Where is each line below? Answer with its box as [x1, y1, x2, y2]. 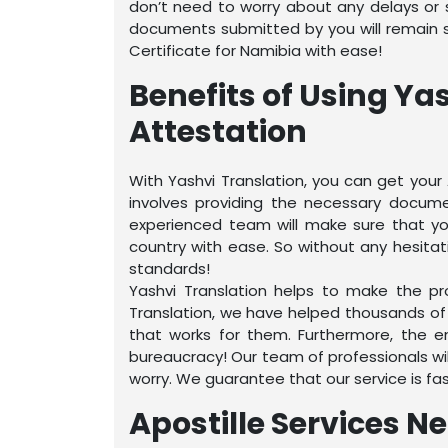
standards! [129, 258, 210, 279]
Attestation [129, 111, 307, 153]
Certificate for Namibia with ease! [129, 40, 382, 61]
